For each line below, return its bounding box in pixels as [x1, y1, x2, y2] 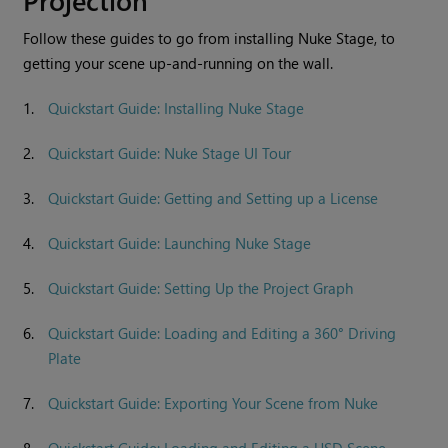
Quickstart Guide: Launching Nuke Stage [48, 233, 312, 254]
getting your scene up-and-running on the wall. [23, 53, 334, 74]
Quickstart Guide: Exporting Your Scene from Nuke [48, 393, 379, 414]
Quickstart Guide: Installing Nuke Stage [48, 98, 305, 119]
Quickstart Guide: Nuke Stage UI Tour [48, 143, 292, 164]
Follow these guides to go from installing [23, 28, 299, 49]
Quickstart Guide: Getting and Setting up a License [48, 188, 379, 209]
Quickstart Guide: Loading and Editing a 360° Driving [48, 323, 397, 344]
